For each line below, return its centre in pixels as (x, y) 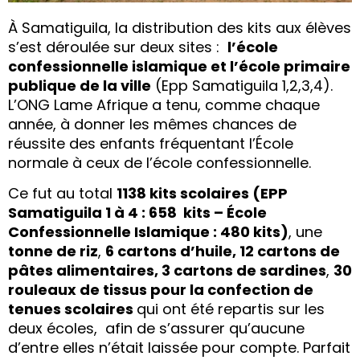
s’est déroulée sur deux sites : (118, 47)
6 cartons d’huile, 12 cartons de (223, 252)
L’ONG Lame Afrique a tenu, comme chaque (164, 104)
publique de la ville (80, 85)
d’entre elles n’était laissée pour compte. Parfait (179, 348)
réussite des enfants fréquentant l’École (151, 143)
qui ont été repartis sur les (231, 309)
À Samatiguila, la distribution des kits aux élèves (180, 27)
